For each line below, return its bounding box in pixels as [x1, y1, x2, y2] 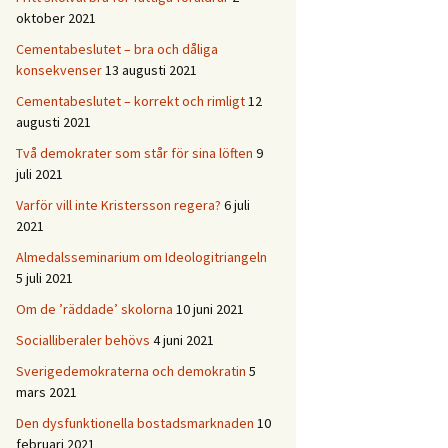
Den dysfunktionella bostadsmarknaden [16, 414, 254, 432]
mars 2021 [16, 383, 77, 401]
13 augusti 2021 [105, 61, 197, 79]
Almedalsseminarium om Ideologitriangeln [16, 248, 267, 266]
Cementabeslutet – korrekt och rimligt [16, 92, 245, 110]
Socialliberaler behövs [16, 331, 150, 349]
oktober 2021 [16, 9, 96, 27]
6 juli [224, 196, 250, 214]
